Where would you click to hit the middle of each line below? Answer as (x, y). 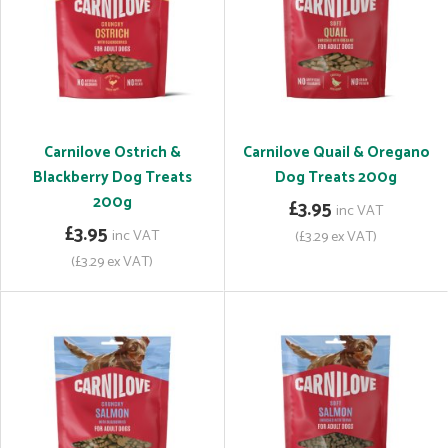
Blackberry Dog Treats (112, 177)
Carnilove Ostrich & (112, 152)
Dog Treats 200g (336, 177)
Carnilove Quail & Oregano (336, 152)
